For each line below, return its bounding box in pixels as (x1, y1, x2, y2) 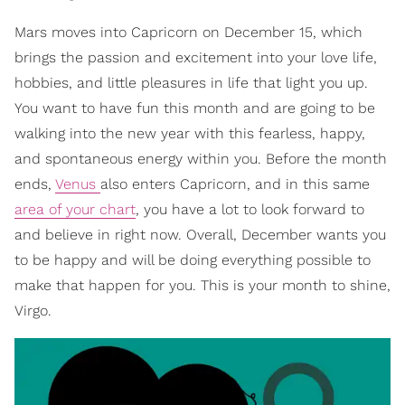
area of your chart (14, 200, 136, 218)
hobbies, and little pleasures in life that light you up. (14, 73, 368, 91)
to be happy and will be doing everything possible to (14, 250, 371, 268)
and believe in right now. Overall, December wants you (14, 225, 386, 243)
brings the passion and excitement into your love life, (14, 48, 377, 66)
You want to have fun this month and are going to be (14, 99, 375, 117)
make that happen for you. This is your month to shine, (14, 276, 391, 294)
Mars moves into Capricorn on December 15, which (14, 23, 363, 41)
